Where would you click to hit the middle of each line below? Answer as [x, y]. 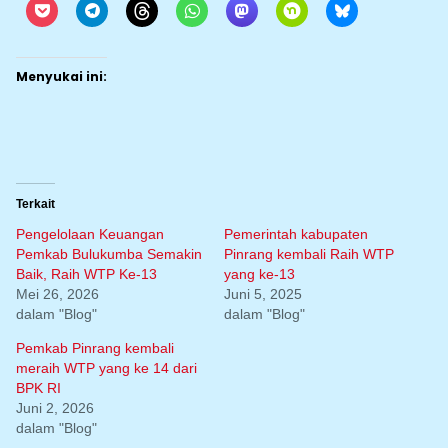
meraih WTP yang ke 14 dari [106, 367]
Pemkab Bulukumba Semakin [109, 253]
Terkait [35, 203]
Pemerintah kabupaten [296, 233]
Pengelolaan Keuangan [90, 233]
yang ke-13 [259, 273]
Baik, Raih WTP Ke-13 [86, 273]
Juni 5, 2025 [263, 293]
